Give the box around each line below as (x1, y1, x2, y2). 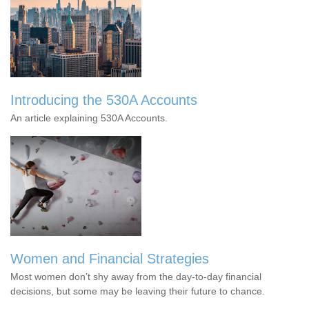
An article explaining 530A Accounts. (10, 112, 168, 123)
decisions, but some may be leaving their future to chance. (10, 285, 265, 297)
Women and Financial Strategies (10, 250, 209, 266)
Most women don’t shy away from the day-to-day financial (10, 270, 261, 282)
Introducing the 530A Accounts (10, 92, 197, 108)
